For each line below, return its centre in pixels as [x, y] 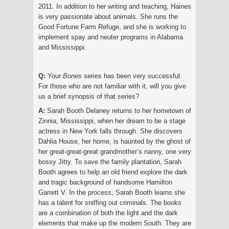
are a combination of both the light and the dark [108, 213]
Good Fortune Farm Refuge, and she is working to [112, 27]
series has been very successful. [133, 76]
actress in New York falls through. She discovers [110, 131]
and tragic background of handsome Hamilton [105, 182]
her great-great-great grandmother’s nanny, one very [115, 151]
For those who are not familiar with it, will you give [112, 86]
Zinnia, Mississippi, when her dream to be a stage [112, 121]
